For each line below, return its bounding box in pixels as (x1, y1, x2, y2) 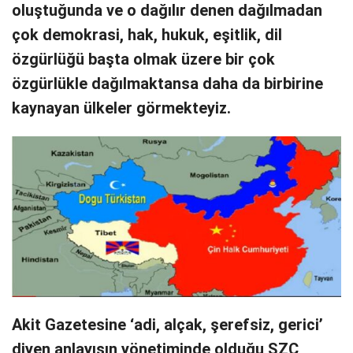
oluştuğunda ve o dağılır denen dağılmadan (12, 2, 322, 20)
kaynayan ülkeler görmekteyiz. (12, 99, 231, 118)
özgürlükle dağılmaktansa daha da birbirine (12, 75, 323, 94)
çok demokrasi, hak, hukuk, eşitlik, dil (12, 26, 282, 45)
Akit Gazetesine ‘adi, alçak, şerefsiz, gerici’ (12, 315, 323, 334)
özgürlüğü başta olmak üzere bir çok (12, 50, 275, 69)
